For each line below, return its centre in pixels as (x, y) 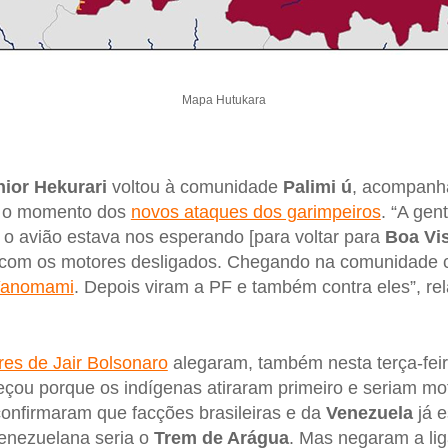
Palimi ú (317, 186)
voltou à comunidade (194, 186)
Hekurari (70, 186)
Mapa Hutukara (223, 99)
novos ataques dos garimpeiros (255, 211)
